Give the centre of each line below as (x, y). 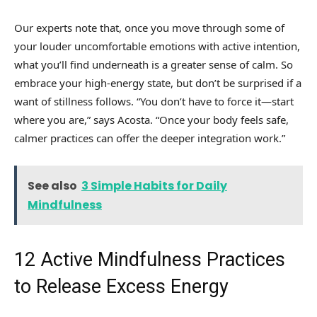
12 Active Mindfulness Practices (150, 260)
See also (52, 186)
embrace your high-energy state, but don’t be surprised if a (158, 83)
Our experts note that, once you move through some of (149, 28)
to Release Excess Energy (121, 287)
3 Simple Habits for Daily (154, 186)
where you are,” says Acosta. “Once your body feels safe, (151, 120)
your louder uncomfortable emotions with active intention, (157, 46)
